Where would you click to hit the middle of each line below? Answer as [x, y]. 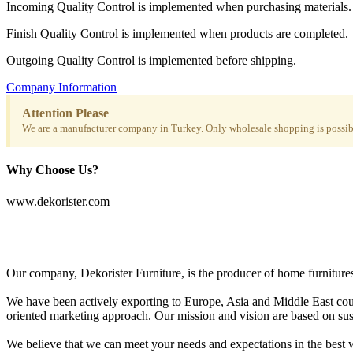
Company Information [61, 87]
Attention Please [65, 113]
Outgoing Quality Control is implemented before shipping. [151, 61]
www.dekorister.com [58, 201]
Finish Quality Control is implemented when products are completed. [177, 34]
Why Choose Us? [52, 170]
